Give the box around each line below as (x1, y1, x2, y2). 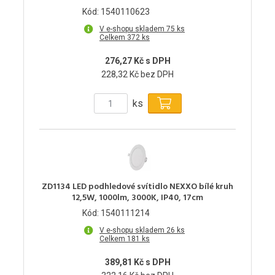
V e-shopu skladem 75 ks (99, 25, 185, 34)
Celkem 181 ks (99, 234, 150, 244)
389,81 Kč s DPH (104, 257, 171, 268)
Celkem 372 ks (99, 33, 150, 42)
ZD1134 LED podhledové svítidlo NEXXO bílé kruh (42, 180, 233, 195)
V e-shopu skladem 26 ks (99, 226, 185, 235)
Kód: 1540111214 (82, 208, 150, 219)
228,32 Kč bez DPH (101, 69, 174, 80)
